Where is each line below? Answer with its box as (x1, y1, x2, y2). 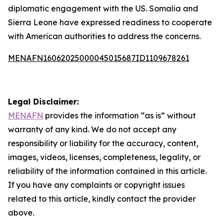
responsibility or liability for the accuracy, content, (8, 138, 198, 148)
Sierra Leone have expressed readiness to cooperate (8, 17, 212, 27)
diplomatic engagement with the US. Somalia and (8, 3, 198, 13)
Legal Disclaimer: (8, 97, 79, 107)
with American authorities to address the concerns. (8, 31, 201, 41)
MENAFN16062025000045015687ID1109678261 (8, 53, 189, 63)
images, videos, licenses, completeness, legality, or (8, 152, 201, 162)
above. (8, 208, 34, 218)
